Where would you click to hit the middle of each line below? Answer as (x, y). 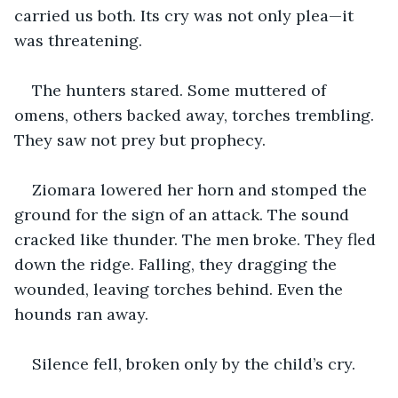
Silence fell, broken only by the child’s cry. (194, 363)
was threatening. (78, 40)
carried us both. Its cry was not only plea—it (186, 15)
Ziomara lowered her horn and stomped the (202, 189)
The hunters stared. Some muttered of (181, 90)
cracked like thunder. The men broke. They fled (197, 239)
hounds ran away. (81, 314)
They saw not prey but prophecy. (140, 139)
